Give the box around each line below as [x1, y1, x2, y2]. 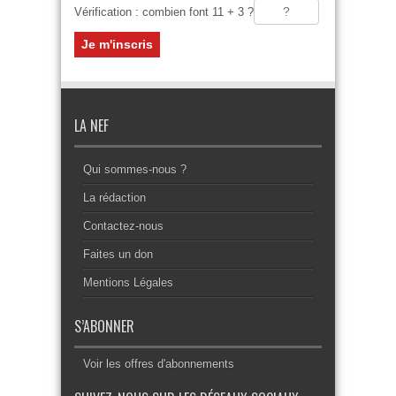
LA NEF [74, 115, 109, 136]
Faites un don [83, 247, 153, 261]
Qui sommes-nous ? [83, 163, 187, 176]
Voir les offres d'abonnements [83, 357, 234, 370]
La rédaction [83, 191, 146, 204]
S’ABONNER [74, 316, 134, 337]
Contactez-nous [83, 219, 164, 232]
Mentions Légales [83, 276, 173, 289]
